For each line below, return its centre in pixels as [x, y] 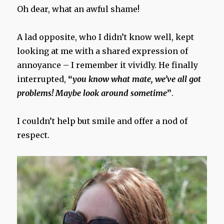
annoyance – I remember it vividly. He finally [108, 65]
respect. [33, 135]
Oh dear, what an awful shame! [78, 9]
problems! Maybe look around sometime [92, 93]
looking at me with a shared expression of [103, 51]
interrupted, [42, 79]
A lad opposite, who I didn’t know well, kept [106, 37]
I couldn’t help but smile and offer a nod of [102, 121]
